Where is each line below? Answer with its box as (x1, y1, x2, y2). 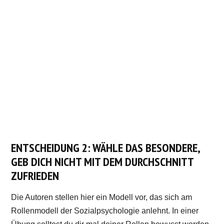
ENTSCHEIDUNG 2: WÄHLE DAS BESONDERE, (11, 139, 200, 155)
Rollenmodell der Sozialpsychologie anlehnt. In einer (11, 206, 199, 215)
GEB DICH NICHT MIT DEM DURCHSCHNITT (11, 153, 194, 169)
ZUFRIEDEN (11, 167, 59, 183)
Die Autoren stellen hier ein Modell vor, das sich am (11, 192, 192, 201)
